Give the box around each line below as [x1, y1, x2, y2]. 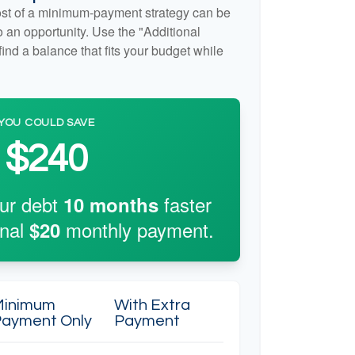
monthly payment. [59, 216, 214, 243]
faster [158, 190, 212, 218]
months [83, 191, 158, 218]
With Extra [113, 297, 190, 313]
